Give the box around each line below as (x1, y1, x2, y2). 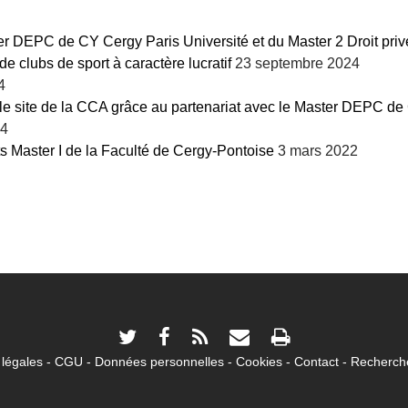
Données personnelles (94, 354, 224, 369)
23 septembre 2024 (235, 56, 360, 71)
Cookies (235, 354, 282, 369)
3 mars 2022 (278, 143, 358, 158)
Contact (293, 354, 339, 369)
